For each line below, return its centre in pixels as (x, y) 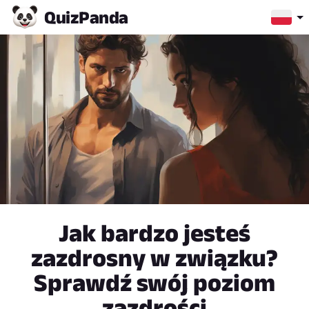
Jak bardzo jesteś (154, 233)
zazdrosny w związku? (154, 258)
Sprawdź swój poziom (154, 283)
